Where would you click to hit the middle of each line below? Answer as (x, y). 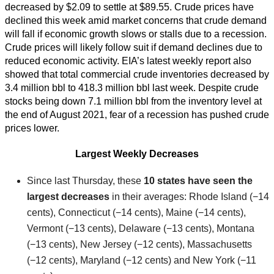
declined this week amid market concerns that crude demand (136, 21)
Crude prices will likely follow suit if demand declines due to (134, 48)
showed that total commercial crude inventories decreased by (137, 75)
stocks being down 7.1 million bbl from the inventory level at (133, 102)
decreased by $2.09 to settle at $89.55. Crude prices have (129, 7)
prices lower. (37, 128)
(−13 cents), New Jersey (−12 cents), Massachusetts (139, 245)
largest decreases (68, 197)
